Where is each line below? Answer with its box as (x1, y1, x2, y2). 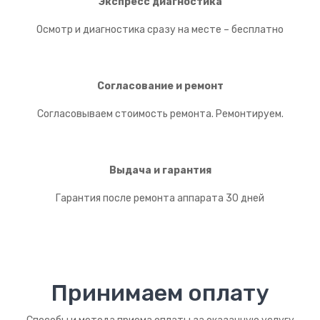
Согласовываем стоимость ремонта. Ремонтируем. (36, 107, 284, 120)
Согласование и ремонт (96, 79, 224, 92)
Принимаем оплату (51, 279, 269, 306)
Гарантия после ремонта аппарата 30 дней (56, 191, 264, 204)
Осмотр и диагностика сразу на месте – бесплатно (36, 23, 284, 36)
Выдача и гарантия (109, 164, 211, 176)
